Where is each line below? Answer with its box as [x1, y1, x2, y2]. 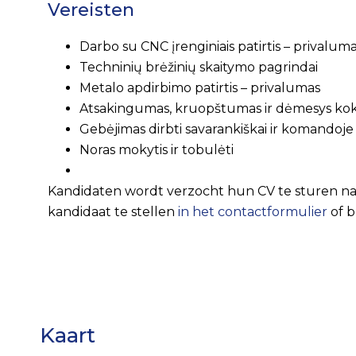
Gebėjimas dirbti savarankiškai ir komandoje [79, 121, 354, 137]
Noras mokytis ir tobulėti [79, 141, 234, 157]
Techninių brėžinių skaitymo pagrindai [79, 59, 318, 75]
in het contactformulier [178, 203, 327, 219]
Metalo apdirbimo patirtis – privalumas [79, 79, 320, 95]
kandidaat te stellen [48, 203, 178, 219]
